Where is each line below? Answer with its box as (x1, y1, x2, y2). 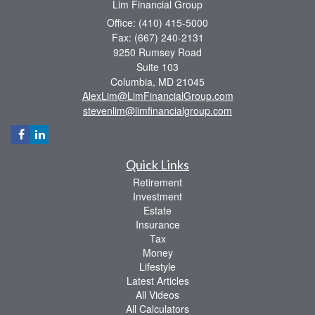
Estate (143, 202, 172, 217)
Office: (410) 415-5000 (107, 15, 208, 30)
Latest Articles (126, 273, 189, 288)
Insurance (135, 217, 180, 231)
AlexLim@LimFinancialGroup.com (82, 88, 233, 103)
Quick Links (126, 156, 189, 172)
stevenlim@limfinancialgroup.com (83, 103, 232, 117)
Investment (133, 188, 182, 203)
